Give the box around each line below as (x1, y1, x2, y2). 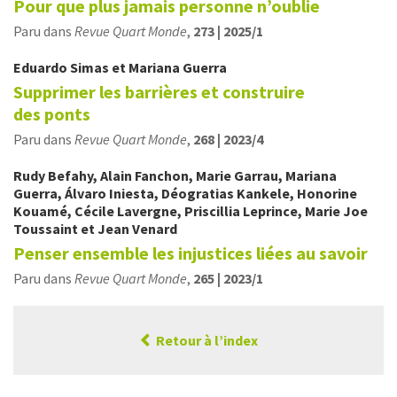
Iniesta (109, 184, 154, 202)
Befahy (48, 167, 93, 184)
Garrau (234, 167, 278, 184)
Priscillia (184, 202, 243, 220)
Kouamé (13, 202, 67, 220)
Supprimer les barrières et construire (13, 81, 305, 103)
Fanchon (135, 167, 189, 184)
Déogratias (161, 184, 237, 202)
